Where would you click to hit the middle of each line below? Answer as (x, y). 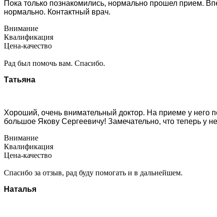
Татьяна (20, 79)
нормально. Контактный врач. (57, 12)
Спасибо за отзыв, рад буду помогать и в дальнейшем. (93, 172)
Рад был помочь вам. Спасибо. (54, 63)
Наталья (20, 189)
